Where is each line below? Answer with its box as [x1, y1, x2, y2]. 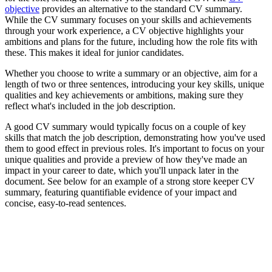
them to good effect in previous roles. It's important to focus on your [5, 143, 264, 154]
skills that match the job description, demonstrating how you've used [5, 132, 265, 143]
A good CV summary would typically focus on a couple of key [5, 121, 246, 132]
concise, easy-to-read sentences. [5, 198, 126, 209]
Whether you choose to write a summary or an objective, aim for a [5, 68, 257, 79]
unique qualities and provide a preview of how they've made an [5, 154, 247, 165]
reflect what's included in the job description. [5, 101, 175, 112]
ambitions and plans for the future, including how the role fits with [5, 36, 257, 47]
